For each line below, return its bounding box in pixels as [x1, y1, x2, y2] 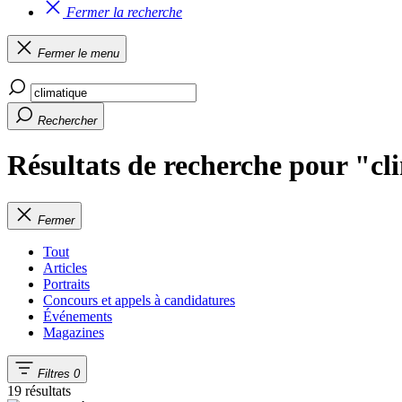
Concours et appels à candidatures [43, 292, 235, 308]
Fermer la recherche [66, 4, 182, 20]
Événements [43, 308, 112, 324]
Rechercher [38, 114, 97, 127]
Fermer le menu [38, 47, 119, 60]
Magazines [43, 324, 104, 340]
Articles [43, 259, 87, 275]
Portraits [43, 275, 90, 292]
